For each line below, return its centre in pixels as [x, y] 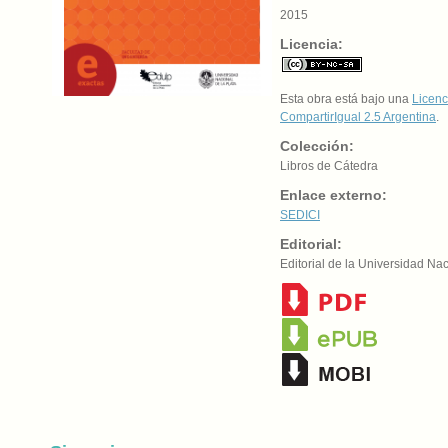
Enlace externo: [333, 195]
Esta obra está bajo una [346, 99]
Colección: [317, 146]
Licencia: [311, 44]
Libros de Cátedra [329, 166]
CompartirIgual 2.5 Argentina [358, 117]
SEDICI [300, 215]
